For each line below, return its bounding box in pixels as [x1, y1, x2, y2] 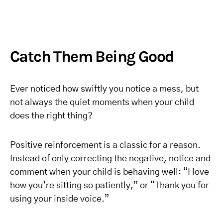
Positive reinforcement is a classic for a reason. [10, 141, 201, 150]
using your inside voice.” [10, 195, 109, 204]
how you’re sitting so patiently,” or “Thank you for [10, 181, 209, 190]
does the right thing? [10, 111, 93, 120]
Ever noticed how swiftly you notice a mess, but [10, 85, 199, 94]
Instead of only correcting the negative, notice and [10, 154, 211, 163]
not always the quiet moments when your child [10, 98, 194, 107]
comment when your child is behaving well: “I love [10, 168, 209, 177]
